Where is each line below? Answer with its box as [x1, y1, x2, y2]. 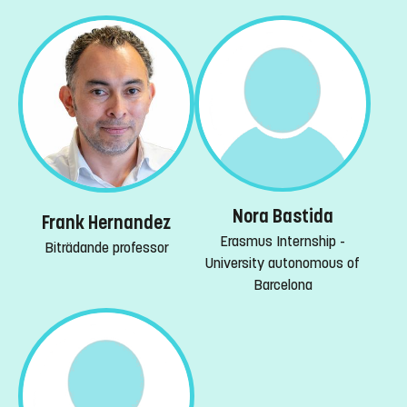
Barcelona [253, 276, 313, 294]
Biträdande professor [44, 238, 169, 256]
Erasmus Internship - [220, 233, 345, 251]
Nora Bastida [232, 205, 333, 229]
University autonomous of [205, 254, 360, 273]
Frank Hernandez [42, 211, 171, 234]
